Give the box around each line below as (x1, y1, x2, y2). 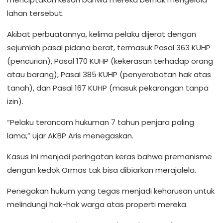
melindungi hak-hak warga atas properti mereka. (7, 199, 188, 210)
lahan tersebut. (7, 8, 64, 18)
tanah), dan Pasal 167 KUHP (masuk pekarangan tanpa (7, 83, 209, 93)
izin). (7, 96, 23, 107)
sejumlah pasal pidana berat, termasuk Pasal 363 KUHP (7, 42, 211, 53)
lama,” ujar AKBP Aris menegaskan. (7, 130, 133, 141)
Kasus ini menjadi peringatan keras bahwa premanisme (7, 151, 212, 162)
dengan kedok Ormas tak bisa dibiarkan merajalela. (7, 165, 196, 175)
